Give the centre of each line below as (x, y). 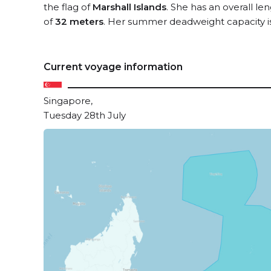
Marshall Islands (129, 7)
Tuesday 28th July (85, 115)
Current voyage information (113, 67)
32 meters (79, 21)
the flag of (68, 7)
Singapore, (68, 101)
